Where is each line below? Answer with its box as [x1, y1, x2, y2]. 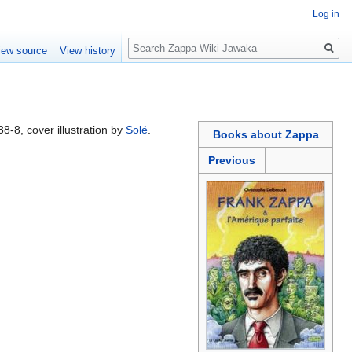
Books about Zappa [212, 128, 319, 141]
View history [60, 45, 116, 57]
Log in [313, 9, 339, 20]
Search [127, 31, 180, 49]
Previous [208, 154, 255, 167]
